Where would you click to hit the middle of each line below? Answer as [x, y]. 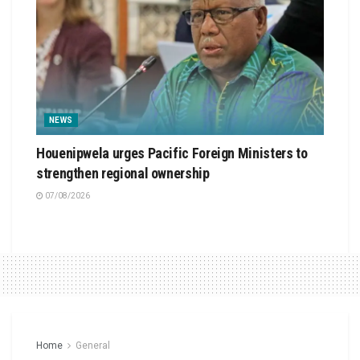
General [93, 346]
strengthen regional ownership [123, 174]
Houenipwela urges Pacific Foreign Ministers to [172, 153]
